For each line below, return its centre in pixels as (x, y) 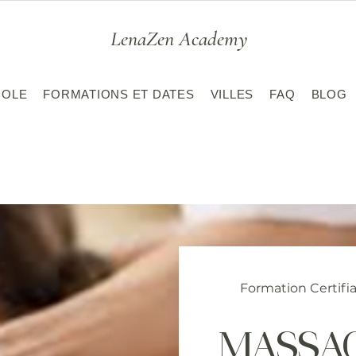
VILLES (232, 94)
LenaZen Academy (179, 39)
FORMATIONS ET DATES (119, 94)
